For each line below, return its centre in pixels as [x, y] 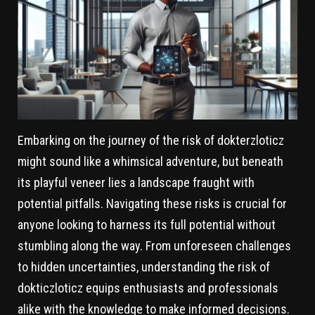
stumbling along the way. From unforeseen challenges [154, 245]
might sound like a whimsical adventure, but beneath [150, 161]
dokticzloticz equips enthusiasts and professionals [148, 288]
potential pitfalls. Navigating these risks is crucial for [152, 203]
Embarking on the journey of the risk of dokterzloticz [151, 140]
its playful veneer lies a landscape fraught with [136, 182]
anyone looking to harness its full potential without [147, 224]
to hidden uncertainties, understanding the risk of [144, 266]
